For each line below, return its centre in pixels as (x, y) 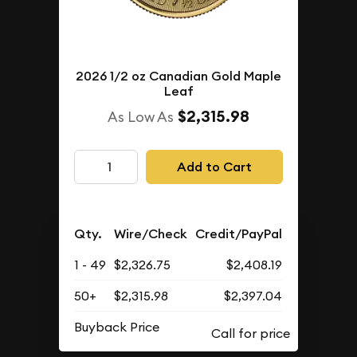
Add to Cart (214, 167)
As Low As (141, 116)
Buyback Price (117, 326)
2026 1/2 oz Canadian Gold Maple (178, 76)
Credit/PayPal (239, 233)
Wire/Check (151, 233)
